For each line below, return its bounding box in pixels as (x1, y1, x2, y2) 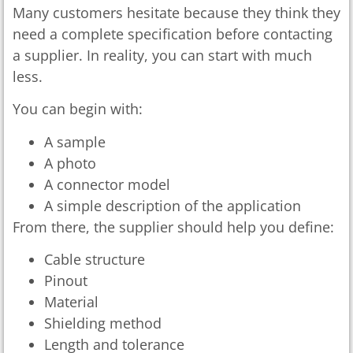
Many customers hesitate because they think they (13, 2, 340, 22)
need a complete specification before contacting (13, 24, 333, 43)
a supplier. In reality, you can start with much (13, 45, 312, 65)
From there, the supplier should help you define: (13, 217, 334, 236)
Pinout (44, 270, 87, 290)
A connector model (44, 174, 170, 194)
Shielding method (44, 313, 162, 333)
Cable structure (44, 249, 145, 269)
